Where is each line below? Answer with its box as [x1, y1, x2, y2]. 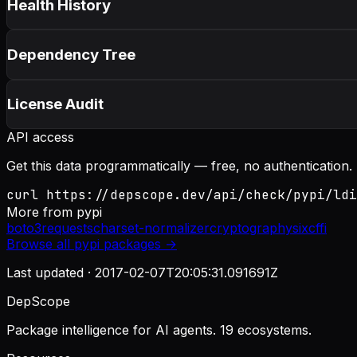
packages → [100, 236, 177, 253]
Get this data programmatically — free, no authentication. [6, 158, 352, 175]
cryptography [210, 220, 292, 237]
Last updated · [6, 265, 95, 281]
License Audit [7, 95, 104, 114]
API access [6, 129, 74, 146]
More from [6, 204, 76, 221]
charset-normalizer [93, 220, 210, 237]
